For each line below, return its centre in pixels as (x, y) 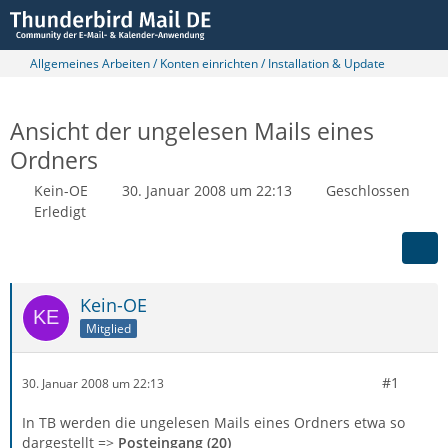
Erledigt (60, 211)
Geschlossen (368, 190)
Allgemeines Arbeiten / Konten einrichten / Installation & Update (207, 63)
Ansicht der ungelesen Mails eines (192, 131)
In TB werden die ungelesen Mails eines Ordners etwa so (213, 422)
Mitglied (108, 328)
